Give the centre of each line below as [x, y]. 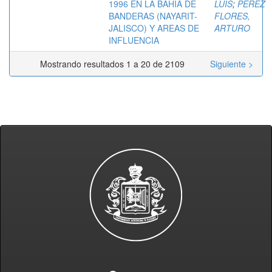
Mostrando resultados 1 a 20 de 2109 [114, 63]
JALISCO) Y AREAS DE [154, 28]
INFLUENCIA [134, 40]
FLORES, [232, 15]
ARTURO [232, 28]
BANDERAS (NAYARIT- [153, 15]
